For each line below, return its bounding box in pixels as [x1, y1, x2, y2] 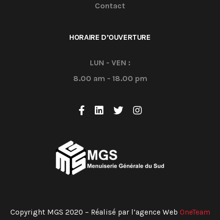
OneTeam [179, 208, 210, 217]
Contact [95, 1, 125, 10]
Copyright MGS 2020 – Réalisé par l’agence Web [10, 208, 180, 217]
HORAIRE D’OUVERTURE [69, 32, 151, 42]
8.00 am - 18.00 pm [73, 74, 147, 83]
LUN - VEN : [89, 58, 131, 67]
